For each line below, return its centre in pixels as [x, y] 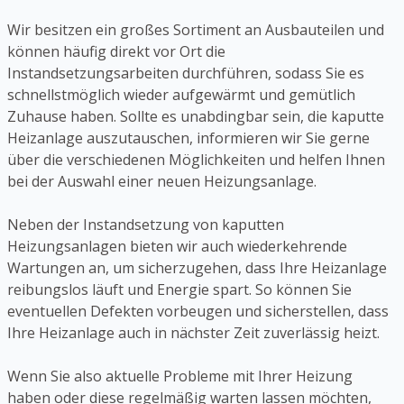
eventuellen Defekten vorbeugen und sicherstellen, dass [198, 312]
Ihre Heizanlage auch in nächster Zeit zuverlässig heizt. [193, 333]
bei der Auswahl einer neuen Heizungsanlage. [162, 182]
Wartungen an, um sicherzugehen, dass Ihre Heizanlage [197, 268]
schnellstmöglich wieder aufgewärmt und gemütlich [181, 95]
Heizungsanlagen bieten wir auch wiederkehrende [177, 247]
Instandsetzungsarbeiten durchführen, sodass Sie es [186, 73]
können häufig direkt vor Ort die [116, 52]
